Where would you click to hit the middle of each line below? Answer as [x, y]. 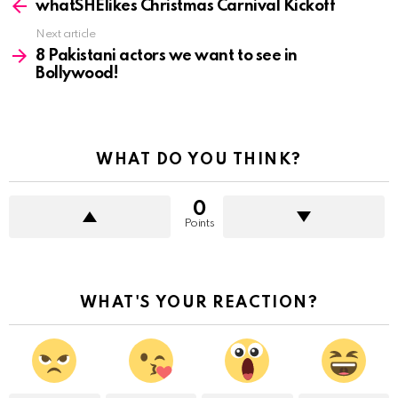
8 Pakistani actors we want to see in [167, 56]
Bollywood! [77, 73]
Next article [66, 34]
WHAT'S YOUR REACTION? [199, 302]
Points [199, 223]
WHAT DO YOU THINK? [199, 159]
